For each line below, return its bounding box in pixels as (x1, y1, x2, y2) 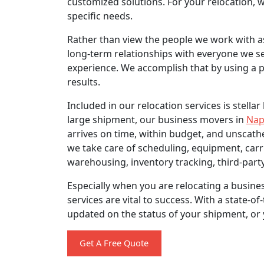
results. (67, 75, 100, 88)
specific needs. (67, 9, 133, 22)
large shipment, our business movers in (67, 113, 246, 126)
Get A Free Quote (80, 237, 149, 249)
